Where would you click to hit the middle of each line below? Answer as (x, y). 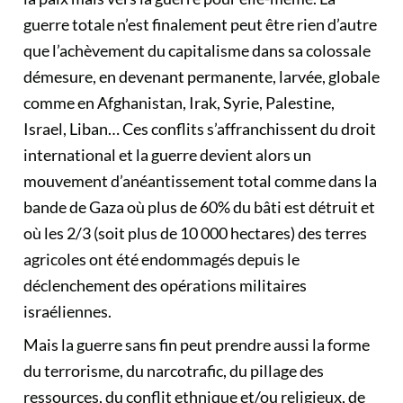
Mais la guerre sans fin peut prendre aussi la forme (197, 345)
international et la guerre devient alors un (167, 155)
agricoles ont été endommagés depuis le (161, 259)
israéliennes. (67, 311)
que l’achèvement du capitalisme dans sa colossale (197, 50)
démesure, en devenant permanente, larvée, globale (201, 76)
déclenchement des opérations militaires (165, 285)
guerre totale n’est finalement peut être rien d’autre (200, 24)
